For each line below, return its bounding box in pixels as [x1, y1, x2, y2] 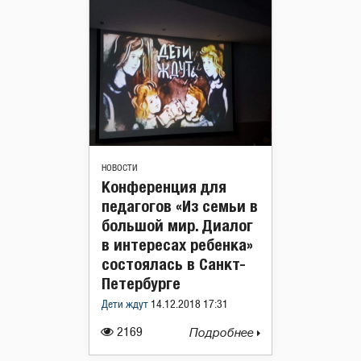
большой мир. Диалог [102, 216, 253, 234]
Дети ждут [102, 300, 151, 310]
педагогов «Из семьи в [102, 197, 258, 215]
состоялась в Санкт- [102, 255, 246, 273]
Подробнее [189, 326, 257, 340]
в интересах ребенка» [102, 235, 253, 254]
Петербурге [102, 274, 180, 293]
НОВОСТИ [102, 164, 138, 172]
